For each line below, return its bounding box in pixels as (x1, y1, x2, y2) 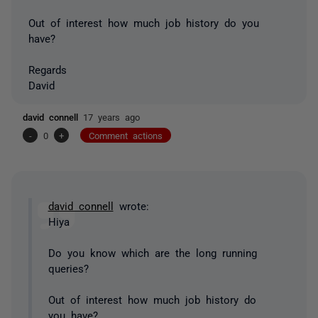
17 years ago (83, 111, 140, 121)
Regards (28, 63, 67, 75)
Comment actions (89, 130, 163, 140)
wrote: (113, 200, 149, 211)
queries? (48, 263, 89, 273)
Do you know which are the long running (48, 247, 257, 258)
